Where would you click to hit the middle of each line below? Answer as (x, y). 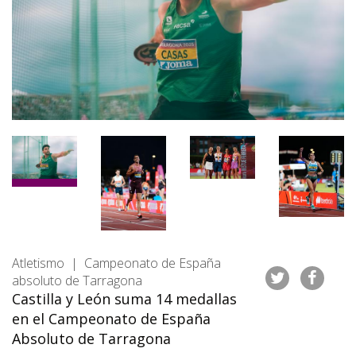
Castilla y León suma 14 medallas (124, 299)
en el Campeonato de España (111, 319)
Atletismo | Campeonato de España (116, 263)
